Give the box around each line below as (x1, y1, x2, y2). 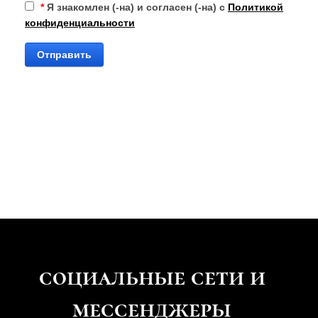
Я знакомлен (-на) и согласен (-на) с (44, 1, 228, 13)
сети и (185, 261, 265, 293)
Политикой (228, 1, 283, 13)
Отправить (37, 49, 92, 61)
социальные (38, 261, 185, 293)
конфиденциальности (25, 17, 135, 29)
